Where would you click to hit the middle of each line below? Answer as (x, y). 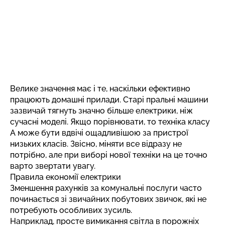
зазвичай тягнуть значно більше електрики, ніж (101, 110)
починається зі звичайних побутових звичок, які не (108, 199)
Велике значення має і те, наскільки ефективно (100, 88)
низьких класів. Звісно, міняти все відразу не (96, 144)
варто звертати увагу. (53, 166)
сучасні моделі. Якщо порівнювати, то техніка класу (110, 122)
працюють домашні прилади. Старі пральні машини (109, 99)
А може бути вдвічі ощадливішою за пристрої (99, 133)
